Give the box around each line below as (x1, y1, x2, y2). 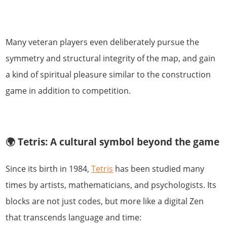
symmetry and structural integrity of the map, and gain (6, 52, 216, 64)
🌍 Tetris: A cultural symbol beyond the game (6, 135, 220, 148)
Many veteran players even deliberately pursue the (6, 36, 200, 48)
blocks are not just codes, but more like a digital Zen (6, 196, 204, 207)
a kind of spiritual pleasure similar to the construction (6, 68, 211, 80)
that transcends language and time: (6, 212, 142, 223)
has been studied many (113, 163, 205, 175)
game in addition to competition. (6, 85, 131, 96)
